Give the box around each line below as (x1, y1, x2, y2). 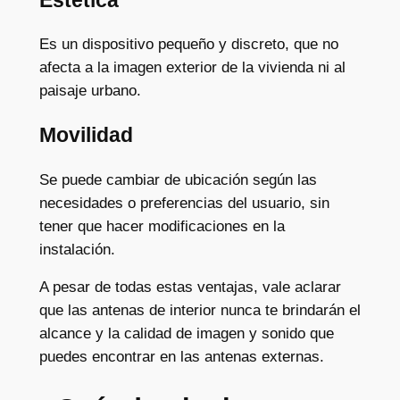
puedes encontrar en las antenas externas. (38, 348, 324, 366)
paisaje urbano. (38, 82, 141, 100)
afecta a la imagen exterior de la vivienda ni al (38, 59, 346, 77)
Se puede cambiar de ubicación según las (38, 171, 317, 188)
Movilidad (38, 123, 133, 147)
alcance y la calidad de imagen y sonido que (38, 325, 334, 343)
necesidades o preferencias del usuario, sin (38, 194, 329, 212)
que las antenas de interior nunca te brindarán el (38, 302, 361, 320)
